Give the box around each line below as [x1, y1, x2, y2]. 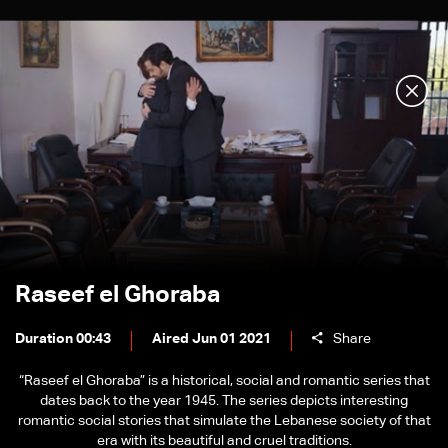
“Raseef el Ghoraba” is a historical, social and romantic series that [18, 374, 430, 388]
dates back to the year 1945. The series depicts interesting [40, 394, 408, 408]
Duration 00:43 [15, 332, 111, 346]
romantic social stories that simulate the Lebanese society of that [17, 414, 431, 428]
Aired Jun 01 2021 [152, 332, 271, 346]
